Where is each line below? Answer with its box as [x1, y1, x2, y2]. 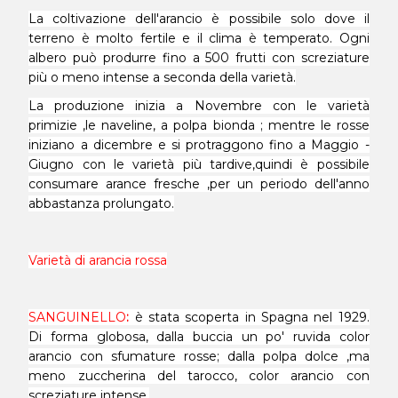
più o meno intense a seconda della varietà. [28, 69, 297, 85]
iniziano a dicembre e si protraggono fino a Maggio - [28, 137, 370, 153]
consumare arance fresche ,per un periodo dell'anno [28, 176, 370, 192]
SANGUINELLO [28, 309, 127, 325]
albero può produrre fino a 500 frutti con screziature [28, 50, 370, 66]
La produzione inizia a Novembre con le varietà [28, 98, 370, 114]
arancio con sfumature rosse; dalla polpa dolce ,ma [28, 348, 370, 364]
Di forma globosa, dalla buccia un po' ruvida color [28, 329, 370, 345]
